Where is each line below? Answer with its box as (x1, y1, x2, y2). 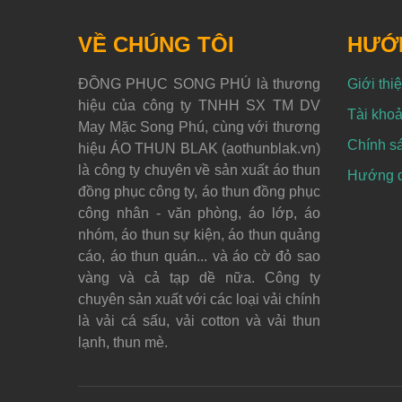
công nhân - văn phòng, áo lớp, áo (78, 205, 320, 221)
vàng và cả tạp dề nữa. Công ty (78, 269, 320, 285)
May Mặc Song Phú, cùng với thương (78, 118, 320, 135)
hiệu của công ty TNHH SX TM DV (78, 97, 320, 113)
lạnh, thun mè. (78, 334, 168, 350)
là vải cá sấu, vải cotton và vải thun (78, 312, 320, 328)
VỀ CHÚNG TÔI (78, 31, 234, 57)
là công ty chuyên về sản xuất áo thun (78, 162, 320, 178)
